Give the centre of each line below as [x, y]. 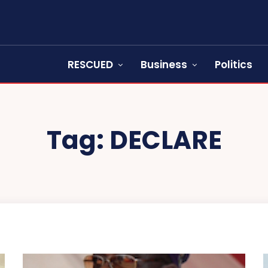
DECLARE [165, 140]
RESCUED [90, 65]
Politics [234, 65]
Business [164, 65]
